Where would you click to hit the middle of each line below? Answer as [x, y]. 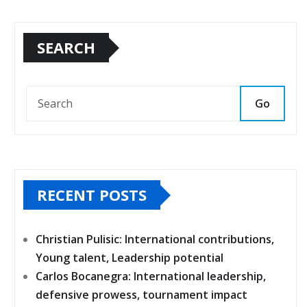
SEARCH [66, 48]
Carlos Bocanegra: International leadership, [151, 277]
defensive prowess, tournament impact [142, 295]
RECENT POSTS [92, 195]
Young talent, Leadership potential [130, 258]
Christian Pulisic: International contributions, [155, 240]
